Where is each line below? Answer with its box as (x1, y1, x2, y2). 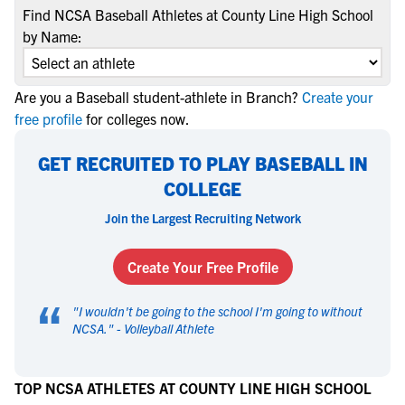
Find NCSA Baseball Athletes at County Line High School (23, 5, 373, 24)
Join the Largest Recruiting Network (104, 210, 301, 226)
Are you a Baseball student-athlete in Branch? (14, 88, 298, 106)
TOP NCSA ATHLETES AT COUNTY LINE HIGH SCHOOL (14, 379, 372, 397)
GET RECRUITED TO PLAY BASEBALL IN (37, 152, 368, 174)
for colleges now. (86, 109, 190, 127)
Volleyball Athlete (124, 320, 214, 336)
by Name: (23, 27, 82, 45)
